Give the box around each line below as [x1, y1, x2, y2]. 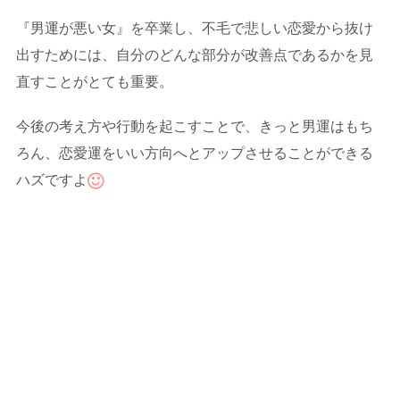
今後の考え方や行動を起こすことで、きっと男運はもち [16, 119, 373, 135]
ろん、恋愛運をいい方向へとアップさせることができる [16, 146, 373, 162]
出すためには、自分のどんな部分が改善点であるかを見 [16, 47, 373, 63]
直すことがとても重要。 [16, 74, 173, 90]
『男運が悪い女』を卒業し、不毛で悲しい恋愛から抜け [16, 21, 373, 37]
